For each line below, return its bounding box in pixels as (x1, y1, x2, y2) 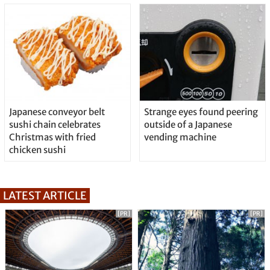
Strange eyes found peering (143, 105, 258, 118)
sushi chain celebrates (8, 118, 101, 130)
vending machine (143, 131, 216, 143)
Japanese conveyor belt (8, 105, 105, 118)
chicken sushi (8, 143, 66, 155)
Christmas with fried (8, 131, 96, 143)
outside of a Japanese (143, 118, 232, 130)
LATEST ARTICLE (3, 188, 87, 202)
